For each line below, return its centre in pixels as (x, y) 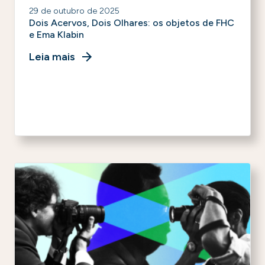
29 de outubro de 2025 (74, 11)
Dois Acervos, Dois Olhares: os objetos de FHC (132, 23)
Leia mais (52, 57)
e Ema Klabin (56, 35)
